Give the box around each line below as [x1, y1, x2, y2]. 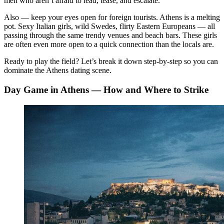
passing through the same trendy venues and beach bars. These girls [4, 31, 217, 40]
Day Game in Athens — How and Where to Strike [4, 84, 208, 95]
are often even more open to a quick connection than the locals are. [4, 40, 214, 49]
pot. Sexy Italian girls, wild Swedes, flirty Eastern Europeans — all [4, 22, 215, 31]
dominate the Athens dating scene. [4, 66, 111, 75]
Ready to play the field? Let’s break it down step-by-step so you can [4, 57, 218, 66]
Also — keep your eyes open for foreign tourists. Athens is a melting [4, 13, 220, 22]
